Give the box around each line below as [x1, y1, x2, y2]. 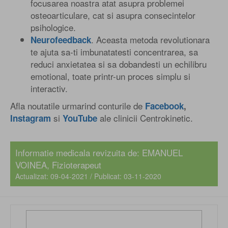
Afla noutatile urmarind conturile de [10, 99, 145, 112]
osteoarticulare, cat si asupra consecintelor [31, 8, 195, 21]
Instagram [10, 111, 51, 124]
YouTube [63, 111, 97, 124]
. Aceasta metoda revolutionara [91, 33, 210, 46]
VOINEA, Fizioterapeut [15, 158, 101, 171]
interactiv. [31, 81, 68, 95]
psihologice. [31, 20, 76, 34]
